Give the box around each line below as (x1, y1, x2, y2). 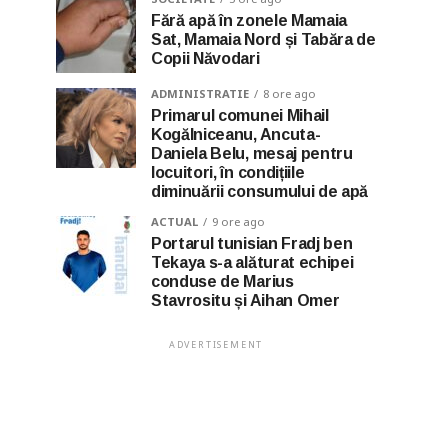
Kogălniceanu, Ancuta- (151, 126, 321, 143)
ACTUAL (151, 214, 198, 229)
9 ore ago (212, 214, 265, 229)
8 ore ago (263, 86, 316, 101)
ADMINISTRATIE (151, 86, 249, 101)
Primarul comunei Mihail (151, 107, 329, 124)
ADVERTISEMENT (168, 338, 264, 351)
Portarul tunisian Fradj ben (151, 235, 353, 252)
